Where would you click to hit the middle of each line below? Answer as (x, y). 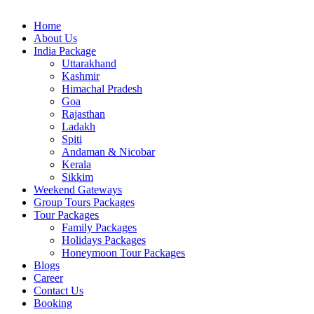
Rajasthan (83, 114)
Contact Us (59, 291)
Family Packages (99, 227)
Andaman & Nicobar (108, 152)
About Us (55, 38)
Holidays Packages (104, 240)
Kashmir (81, 76)
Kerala (76, 164)
